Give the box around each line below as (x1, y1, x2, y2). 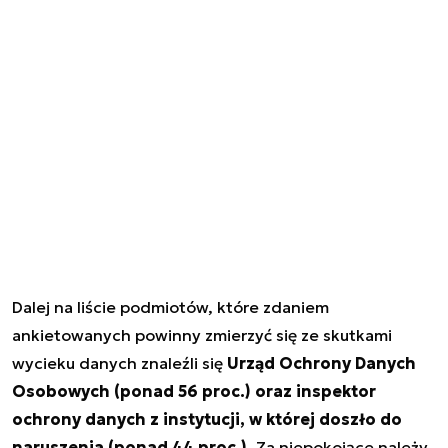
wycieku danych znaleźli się (12, 352, 227, 373)
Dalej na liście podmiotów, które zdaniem (12, 296, 329, 317)
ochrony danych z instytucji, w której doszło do (12, 408, 402, 429)
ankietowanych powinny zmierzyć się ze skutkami (12, 324, 392, 345)
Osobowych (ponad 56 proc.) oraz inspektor (12, 380, 376, 401)
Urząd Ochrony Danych (227, 352, 416, 373)
